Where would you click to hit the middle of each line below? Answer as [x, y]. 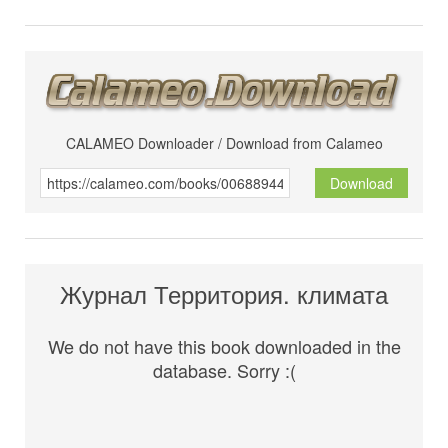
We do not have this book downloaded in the [224, 346]
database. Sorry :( [224, 370]
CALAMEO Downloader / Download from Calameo [224, 143]
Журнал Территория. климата [224, 294]
